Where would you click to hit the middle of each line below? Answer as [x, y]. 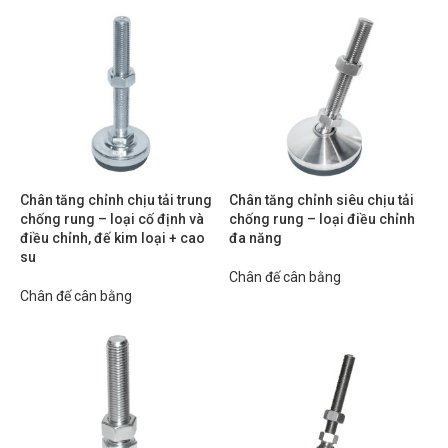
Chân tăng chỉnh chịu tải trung [116, 200]
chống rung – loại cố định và [112, 219]
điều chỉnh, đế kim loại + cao [112, 238]
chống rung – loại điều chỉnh [322, 219]
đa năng [255, 238]
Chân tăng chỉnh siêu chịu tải [321, 200]
